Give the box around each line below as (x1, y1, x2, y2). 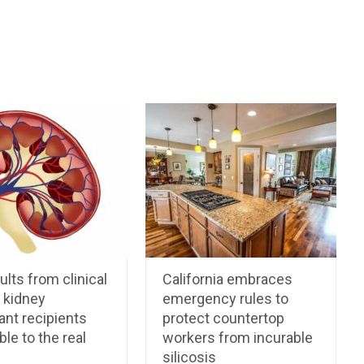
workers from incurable (162, 329, 314, 347)
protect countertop (162, 310, 285, 327)
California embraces (162, 271, 293, 288)
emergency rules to (162, 290, 289, 308)
